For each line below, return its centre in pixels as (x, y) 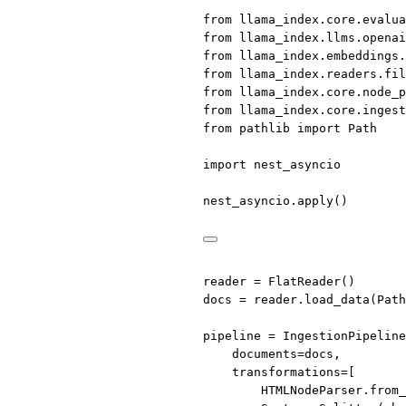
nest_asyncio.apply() (275, 200)
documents (265, 353)
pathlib (265, 128)
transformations (286, 372)
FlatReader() (308, 281)
